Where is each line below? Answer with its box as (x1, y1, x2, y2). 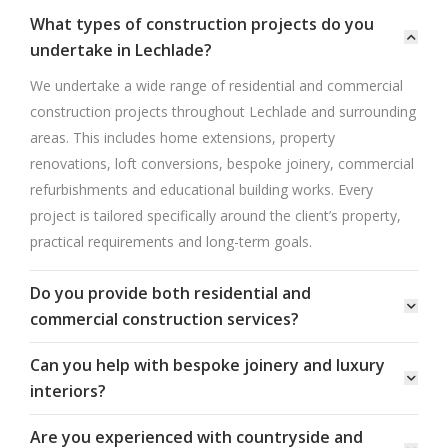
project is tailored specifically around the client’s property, (30, 205, 401, 225)
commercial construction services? (30, 307, 299, 330)
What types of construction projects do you (30, 12, 374, 35)
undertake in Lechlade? (30, 38, 212, 61)
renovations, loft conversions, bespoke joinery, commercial (30, 153, 414, 173)
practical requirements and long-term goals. (30, 231, 312, 251)
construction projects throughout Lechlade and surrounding (30, 101, 416, 121)
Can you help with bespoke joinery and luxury (30, 353, 385, 376)
